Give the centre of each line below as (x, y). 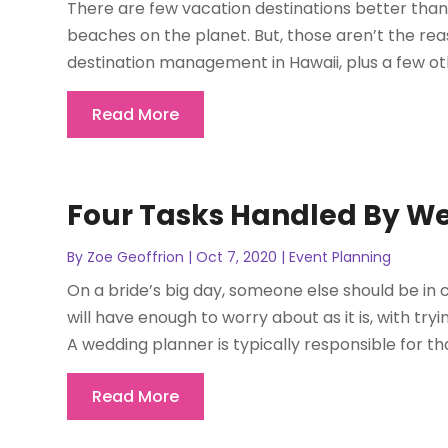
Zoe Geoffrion (136, 256)
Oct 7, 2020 (237, 256)
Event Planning (340, 256)
